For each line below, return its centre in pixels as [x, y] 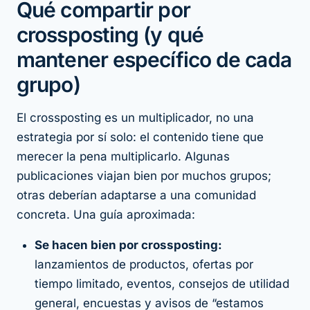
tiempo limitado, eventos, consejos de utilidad [162, 284]
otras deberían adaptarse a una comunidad [136, 195]
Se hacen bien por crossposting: [128, 245]
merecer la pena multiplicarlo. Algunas [123, 157]
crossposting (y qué [110, 35]
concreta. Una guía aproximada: [106, 215]
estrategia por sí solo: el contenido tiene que [140, 137]
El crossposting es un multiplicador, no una [135, 118]
